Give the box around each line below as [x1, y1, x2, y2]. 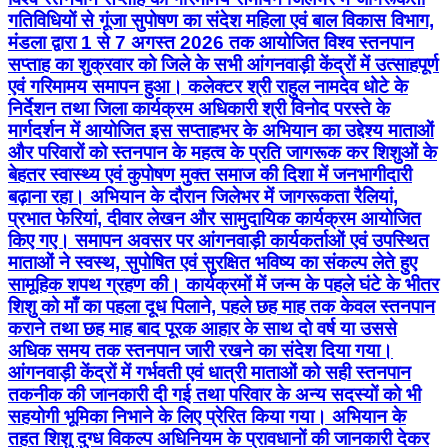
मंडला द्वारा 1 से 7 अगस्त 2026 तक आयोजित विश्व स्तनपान [8, 31, 414, 53]
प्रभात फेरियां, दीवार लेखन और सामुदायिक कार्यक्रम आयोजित [8, 207, 421, 229]
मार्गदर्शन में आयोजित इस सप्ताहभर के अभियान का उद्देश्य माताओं [8, 119, 434, 141]
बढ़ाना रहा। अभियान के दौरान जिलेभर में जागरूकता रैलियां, [8, 185, 398, 207]
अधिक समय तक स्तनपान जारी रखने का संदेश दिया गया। [8, 339, 393, 361]
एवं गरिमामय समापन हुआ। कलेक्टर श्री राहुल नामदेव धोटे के [8, 75, 408, 97]
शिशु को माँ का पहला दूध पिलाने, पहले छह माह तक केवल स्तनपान [8, 295, 435, 317]
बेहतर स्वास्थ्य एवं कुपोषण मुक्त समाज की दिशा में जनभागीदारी [8, 163, 412, 185]
